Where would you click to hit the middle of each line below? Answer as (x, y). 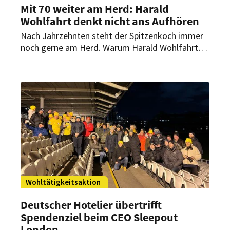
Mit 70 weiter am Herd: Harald (95, 8)
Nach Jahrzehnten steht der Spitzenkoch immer (112, 35)
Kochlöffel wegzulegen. (66, 71)
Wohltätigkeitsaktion (63, 182)
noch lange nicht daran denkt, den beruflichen (108, 59)
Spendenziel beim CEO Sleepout (99, 217)
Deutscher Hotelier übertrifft (91, 205)
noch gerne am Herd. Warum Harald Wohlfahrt (109, 47)
